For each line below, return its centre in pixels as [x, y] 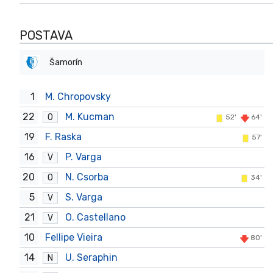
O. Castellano [95, 217]
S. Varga [84, 197]
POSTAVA [46, 35]
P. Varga [83, 157]
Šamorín [66, 62]
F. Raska [63, 137]
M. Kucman [90, 117]
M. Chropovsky [78, 97]
